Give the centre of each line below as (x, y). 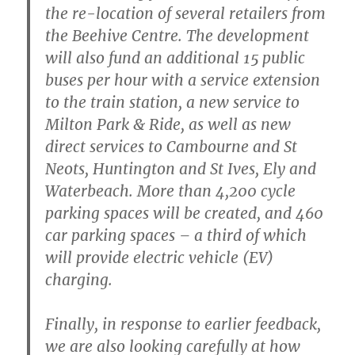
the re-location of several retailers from (186, 13)
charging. (79, 279)
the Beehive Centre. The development (177, 35)
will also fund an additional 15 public (176, 57)
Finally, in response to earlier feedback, (183, 324)
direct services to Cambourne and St (172, 146)
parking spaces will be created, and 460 (185, 213)
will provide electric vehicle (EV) (160, 257)
